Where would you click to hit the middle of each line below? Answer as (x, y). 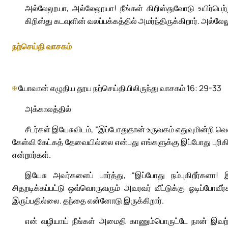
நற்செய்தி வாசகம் (42, 47)
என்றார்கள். (32, 154)
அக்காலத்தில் (48, 109)
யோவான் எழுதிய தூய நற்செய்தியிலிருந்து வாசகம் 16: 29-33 (119, 88)
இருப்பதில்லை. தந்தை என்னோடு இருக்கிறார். (88, 200)
